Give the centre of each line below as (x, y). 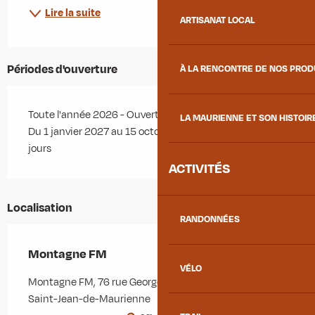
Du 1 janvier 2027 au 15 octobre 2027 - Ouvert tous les (154, 131)
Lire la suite (73, 13)
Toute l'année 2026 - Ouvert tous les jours (125, 115)
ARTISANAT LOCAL (218, 20)
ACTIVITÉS (199, 169)
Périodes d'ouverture (62, 69)
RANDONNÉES (210, 220)
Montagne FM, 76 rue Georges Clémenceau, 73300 (146, 282)
